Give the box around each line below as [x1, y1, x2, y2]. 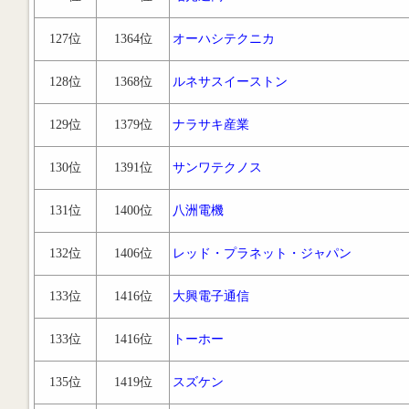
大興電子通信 [173, 289, 249, 303]
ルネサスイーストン [173, 75, 288, 89]
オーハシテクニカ [173, 32, 275, 46]
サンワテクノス [173, 161, 262, 174]
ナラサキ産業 [173, 118, 249, 131]
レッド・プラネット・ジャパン [173, 246, 351, 260]
